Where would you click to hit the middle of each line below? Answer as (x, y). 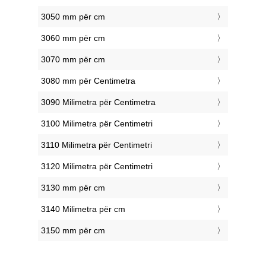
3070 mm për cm (73, 60)
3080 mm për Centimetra (88, 81)
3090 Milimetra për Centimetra (98, 102)
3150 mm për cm (73, 231)
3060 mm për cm (73, 38)
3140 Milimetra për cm (83, 209)
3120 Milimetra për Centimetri (97, 167)
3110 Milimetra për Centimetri (96, 145)
